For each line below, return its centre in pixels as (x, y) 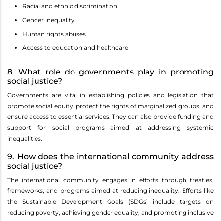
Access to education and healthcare (75, 48)
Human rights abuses (54, 34)
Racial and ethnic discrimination (70, 6)
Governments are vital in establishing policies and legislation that (110, 95)
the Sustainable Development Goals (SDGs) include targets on (110, 202)
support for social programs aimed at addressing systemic (110, 128)
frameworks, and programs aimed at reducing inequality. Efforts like (110, 191)
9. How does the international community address (110, 157)
